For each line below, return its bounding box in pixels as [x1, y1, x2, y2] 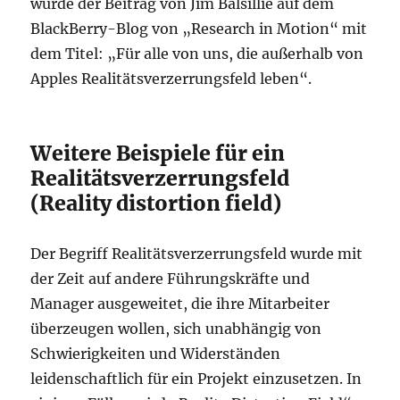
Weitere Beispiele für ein [30, 140, 286, 166]
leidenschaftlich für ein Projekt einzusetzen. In [30, 370, 362, 387]
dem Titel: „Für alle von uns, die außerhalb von [30, 45, 364, 62]
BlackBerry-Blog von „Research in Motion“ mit [30, 20, 368, 37]
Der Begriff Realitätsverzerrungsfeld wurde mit [30, 245, 363, 262]
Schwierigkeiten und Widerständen [30, 345, 281, 362]
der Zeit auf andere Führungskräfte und [30, 270, 311, 287]
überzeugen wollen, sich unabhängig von [30, 320, 322, 337]
